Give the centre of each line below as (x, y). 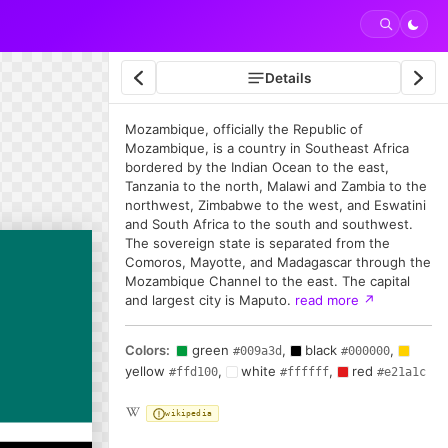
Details (287, 77)
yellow (147, 370)
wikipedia (188, 413)
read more (329, 300)
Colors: (147, 349)
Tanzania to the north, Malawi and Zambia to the (276, 186)
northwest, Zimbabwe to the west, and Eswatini (275, 205)
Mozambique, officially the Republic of (244, 129)
